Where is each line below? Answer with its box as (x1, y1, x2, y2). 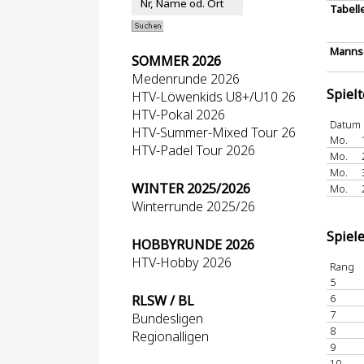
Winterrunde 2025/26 (132, 197, 255, 215)
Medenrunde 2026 (132, 70, 240, 88)
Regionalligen (132, 327, 209, 345)
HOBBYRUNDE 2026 (132, 236, 254, 253)
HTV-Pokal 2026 (132, 106, 225, 123)
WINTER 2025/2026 (132, 180, 250, 197)
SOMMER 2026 (132, 52, 221, 70)
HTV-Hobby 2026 (132, 253, 232, 271)
